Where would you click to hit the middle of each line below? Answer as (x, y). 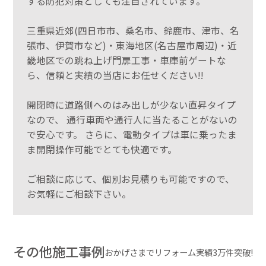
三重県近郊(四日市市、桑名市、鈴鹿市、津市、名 (133, 31)
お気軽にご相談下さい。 (79, 194)
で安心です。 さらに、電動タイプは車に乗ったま (132, 135)
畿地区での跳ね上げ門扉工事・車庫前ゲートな (126, 61)
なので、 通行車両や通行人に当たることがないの (132, 120)
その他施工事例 (59, 251)
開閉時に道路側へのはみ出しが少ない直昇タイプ (131, 105)
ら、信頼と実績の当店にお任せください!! (115, 75)
